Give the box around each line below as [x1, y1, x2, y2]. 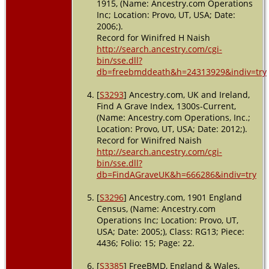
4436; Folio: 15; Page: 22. [96, 237, 195, 249]
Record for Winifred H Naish [96, 31, 210, 43]
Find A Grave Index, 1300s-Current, [96, 100, 236, 112]
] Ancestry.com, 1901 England [123, 191, 242, 203]
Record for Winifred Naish [96, 134, 202, 146]
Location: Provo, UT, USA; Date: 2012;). [96, 122, 247, 134]
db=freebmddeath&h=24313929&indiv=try [96, 65, 267, 77]
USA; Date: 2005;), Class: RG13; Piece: [96, 225, 244, 237]
